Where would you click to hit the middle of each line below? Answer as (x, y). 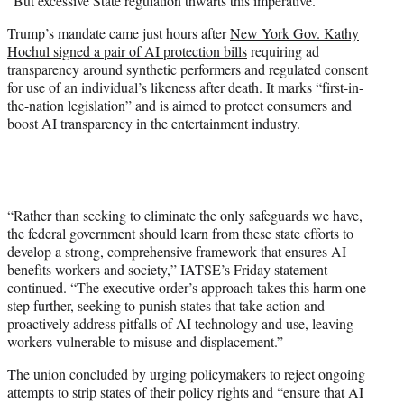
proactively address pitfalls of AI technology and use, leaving (180, 324)
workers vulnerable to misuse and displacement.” (145, 342)
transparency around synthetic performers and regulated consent (188, 69)
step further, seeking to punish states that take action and (166, 306)
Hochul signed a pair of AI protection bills (127, 51)
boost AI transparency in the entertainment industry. (154, 124)
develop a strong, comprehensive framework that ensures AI (177, 252)
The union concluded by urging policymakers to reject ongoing (186, 374)
